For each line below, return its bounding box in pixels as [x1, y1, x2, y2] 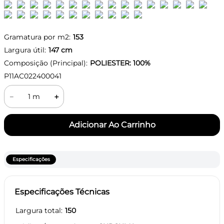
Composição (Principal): [4, 58, 87, 67]
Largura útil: [4, 45, 46, 54]
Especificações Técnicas [14, 186, 109, 196]
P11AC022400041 [4, 71, 61, 80]
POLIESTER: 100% [90, 58, 150, 67]
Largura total [15, 205, 61, 215]
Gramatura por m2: [4, 32, 70, 41]
